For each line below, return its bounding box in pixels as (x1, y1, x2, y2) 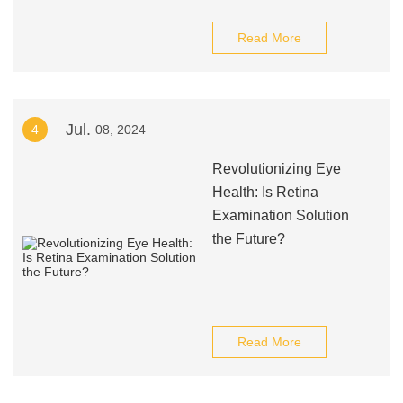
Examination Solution (211, 208, 349, 223)
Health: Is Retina (211, 184, 318, 200)
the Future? (211, 231, 285, 246)
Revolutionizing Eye (211, 161, 341, 176)
